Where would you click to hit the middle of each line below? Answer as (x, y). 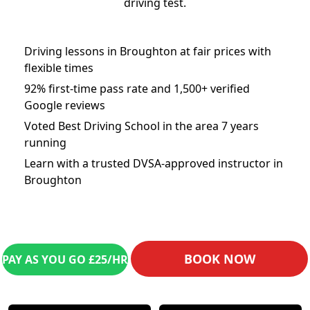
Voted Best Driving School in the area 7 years (142, 126)
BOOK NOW (219, 259)
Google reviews (65, 105)
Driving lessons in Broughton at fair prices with (148, 51)
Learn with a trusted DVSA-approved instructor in (154, 163)
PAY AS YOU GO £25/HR (65, 259)
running (45, 143)
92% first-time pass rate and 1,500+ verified (137, 89)
